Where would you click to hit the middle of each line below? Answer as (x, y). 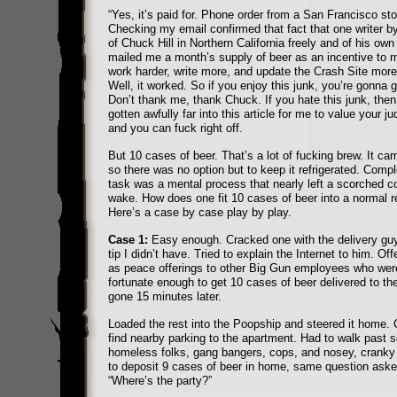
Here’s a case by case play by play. (199, 212)
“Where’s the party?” (160, 381)
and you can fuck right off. (175, 128)
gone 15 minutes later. (164, 296)
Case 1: (128, 240)
